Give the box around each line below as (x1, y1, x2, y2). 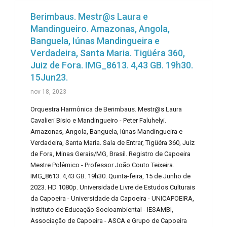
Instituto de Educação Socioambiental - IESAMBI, (30, 206, 173, 214)
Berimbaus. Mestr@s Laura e (30, 11, 148, 22)
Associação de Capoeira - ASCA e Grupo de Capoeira (30, 217, 187, 225)
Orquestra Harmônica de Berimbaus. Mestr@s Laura (30, 105, 182, 113)
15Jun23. (30, 72, 68, 83)
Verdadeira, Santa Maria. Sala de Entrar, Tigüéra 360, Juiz (30, 139, 195, 147)
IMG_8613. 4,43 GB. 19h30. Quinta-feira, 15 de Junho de (30, 172, 191, 180)
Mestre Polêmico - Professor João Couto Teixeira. (30, 161, 174, 169)
